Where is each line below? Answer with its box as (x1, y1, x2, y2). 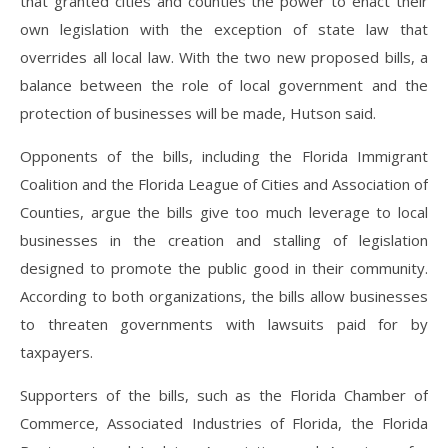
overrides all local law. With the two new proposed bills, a (20, 47, 428, 67)
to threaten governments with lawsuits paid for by (20, 314, 428, 334)
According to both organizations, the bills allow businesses (20, 286, 428, 306)
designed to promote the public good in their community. (20, 258, 428, 278)
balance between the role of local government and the (20, 75, 428, 95)
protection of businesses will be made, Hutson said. (20, 103, 380, 123)
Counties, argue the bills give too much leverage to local (20, 202, 428, 222)
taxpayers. (20, 342, 97, 362)
